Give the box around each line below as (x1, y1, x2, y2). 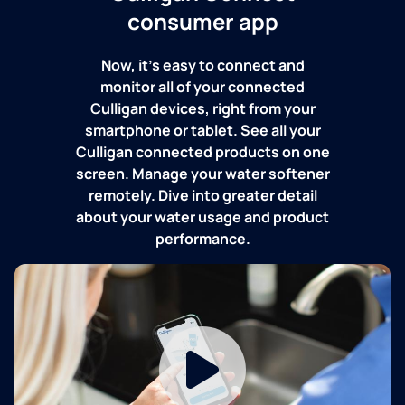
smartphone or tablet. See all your (84, 119, 321, 140)
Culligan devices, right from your (89, 98, 316, 118)
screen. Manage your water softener (75, 163, 330, 184)
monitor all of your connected (100, 76, 305, 97)
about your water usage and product (76, 206, 329, 227)
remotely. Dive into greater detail (88, 184, 317, 205)
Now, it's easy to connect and (100, 54, 305, 75)
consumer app (127, 5, 278, 36)
